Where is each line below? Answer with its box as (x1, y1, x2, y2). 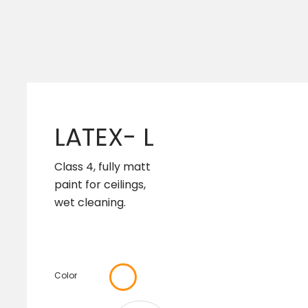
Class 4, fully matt (54, 159, 151, 175)
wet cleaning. (54, 195, 126, 211)
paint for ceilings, (54, 177, 146, 193)
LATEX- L (54, 120, 154, 155)
